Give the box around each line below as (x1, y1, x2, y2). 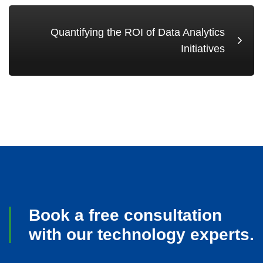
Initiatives (181, 42, 225, 55)
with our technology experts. (29, 225, 254, 244)
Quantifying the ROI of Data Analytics (50, 26, 225, 38)
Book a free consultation (29, 205, 222, 224)
